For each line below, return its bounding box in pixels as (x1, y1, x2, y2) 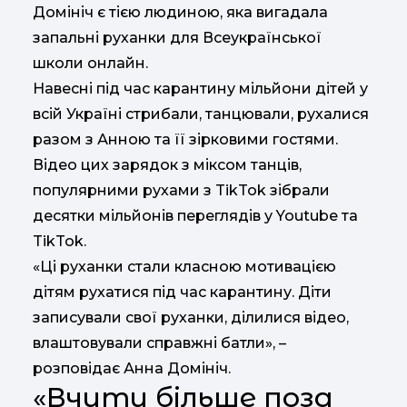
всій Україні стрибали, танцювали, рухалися (33, 104, 369, 123)
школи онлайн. (33, 54, 148, 72)
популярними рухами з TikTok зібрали (33, 181, 330, 199)
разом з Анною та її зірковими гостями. (33, 130, 338, 148)
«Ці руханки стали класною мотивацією (33, 257, 336, 275)
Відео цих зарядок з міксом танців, (33, 155, 302, 174)
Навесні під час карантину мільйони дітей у (33, 79, 368, 97)
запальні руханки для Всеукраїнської (33, 28, 322, 46)
